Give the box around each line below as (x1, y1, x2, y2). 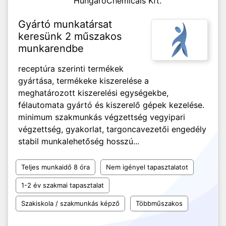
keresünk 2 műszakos (18, 30, 122, 42)
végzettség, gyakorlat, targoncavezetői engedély (18, 124, 206, 134)
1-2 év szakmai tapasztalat (21, 181, 104, 189)
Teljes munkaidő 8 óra (21, 163, 90, 171)
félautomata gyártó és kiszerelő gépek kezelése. (18, 100, 204, 110)
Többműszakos (136, 199, 183, 207)
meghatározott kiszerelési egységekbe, (18, 88, 168, 98)
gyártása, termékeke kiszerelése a (18, 76, 149, 86)
